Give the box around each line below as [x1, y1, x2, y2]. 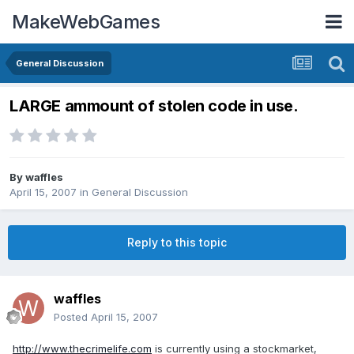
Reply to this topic [127, 235, 227, 250]
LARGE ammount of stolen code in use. [9, 96, 299, 116]
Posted [54, 311, 91, 324]
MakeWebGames [12, 9, 160, 33]
